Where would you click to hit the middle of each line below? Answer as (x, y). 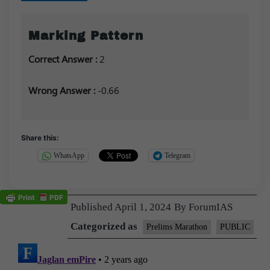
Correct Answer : (64, 58)
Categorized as (105, 226)
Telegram (177, 156)
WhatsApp (69, 156)
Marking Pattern (86, 36)
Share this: (40, 137)
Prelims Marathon (177, 227)
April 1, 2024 (143, 207)
